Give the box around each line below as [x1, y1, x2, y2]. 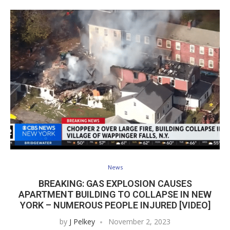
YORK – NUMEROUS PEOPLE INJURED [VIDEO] [20, 200, 210, 211]
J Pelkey [69, 217, 95, 227]
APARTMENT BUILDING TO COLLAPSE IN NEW [18, 189, 212, 200]
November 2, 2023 [108, 217, 170, 227]
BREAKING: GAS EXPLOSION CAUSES [38, 178, 192, 189]
